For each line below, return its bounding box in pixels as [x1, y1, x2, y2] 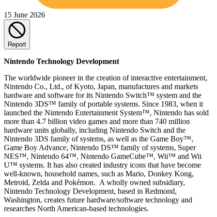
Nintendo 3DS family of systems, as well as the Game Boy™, [4, 134, 193, 143]
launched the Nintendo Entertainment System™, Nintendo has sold [4, 108, 209, 117]
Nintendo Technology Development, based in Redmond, [4, 186, 177, 195]
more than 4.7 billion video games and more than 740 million [4, 117, 190, 125]
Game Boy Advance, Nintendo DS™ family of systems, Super [4, 143, 196, 152]
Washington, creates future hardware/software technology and [4, 195, 192, 204]
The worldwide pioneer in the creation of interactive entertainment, [4, 73, 207, 82]
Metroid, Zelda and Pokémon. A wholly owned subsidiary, [4, 178, 185, 186]
